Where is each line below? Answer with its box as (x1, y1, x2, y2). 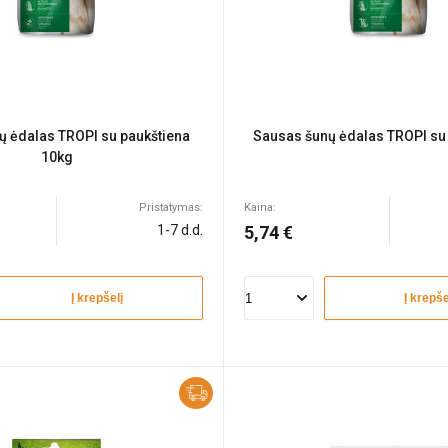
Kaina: (244, 201, 276, 214)
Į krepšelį (70, 291, 123, 305)
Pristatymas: (139, 201, 203, 214)
